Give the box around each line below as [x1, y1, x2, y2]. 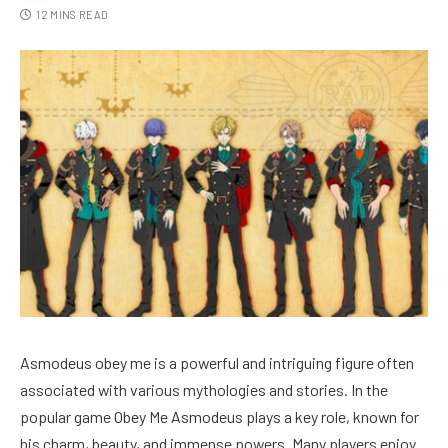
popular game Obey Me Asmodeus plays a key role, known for [20, 406, 419, 426]
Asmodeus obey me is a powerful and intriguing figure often [20, 352, 414, 372]
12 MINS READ [36, 8, 109, 22]
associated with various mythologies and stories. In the [20, 379, 388, 399]
